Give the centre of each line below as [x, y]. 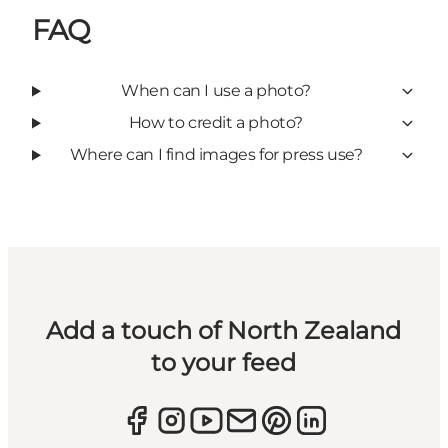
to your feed [224, 363]
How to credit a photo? [216, 123]
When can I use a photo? [216, 91]
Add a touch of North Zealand [224, 331]
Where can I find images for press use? [216, 155]
